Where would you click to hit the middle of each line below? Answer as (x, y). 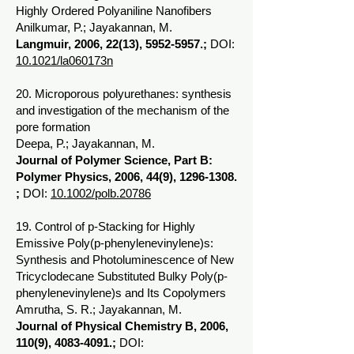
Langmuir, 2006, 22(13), (81, 44)
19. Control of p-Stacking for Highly (105, 226)
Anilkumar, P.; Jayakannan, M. (94, 27)
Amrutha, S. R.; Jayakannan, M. (99, 309)
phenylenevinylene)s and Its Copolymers (121, 293)
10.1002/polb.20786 (101, 193)
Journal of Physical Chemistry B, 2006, (122, 326)
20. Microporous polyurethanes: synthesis (124, 94)
